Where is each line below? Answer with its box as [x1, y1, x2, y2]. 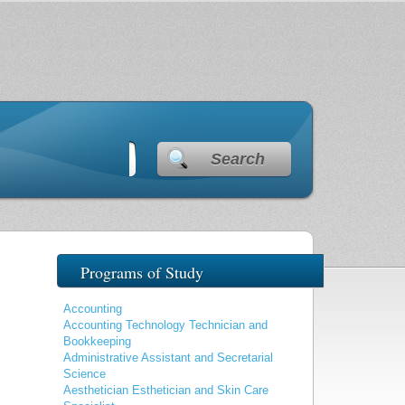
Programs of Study [80, 261, 203, 283]
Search [211, 149, 266, 168]
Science [63, 367, 106, 381]
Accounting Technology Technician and [63, 318, 268, 332]
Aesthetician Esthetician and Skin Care [63, 383, 268, 397]
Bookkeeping [63, 334, 131, 348]
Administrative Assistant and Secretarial [63, 351, 273, 364]
